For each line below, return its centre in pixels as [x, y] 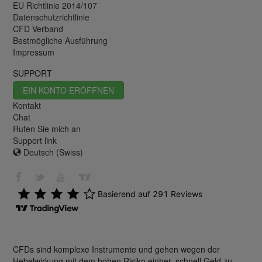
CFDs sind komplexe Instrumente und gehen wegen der [116, 249]
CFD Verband [38, 29]
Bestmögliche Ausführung [60, 41]
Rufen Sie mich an [47, 129]
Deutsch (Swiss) [52, 152]
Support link [35, 141]
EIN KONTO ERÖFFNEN [68, 90]
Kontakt [27, 106]
